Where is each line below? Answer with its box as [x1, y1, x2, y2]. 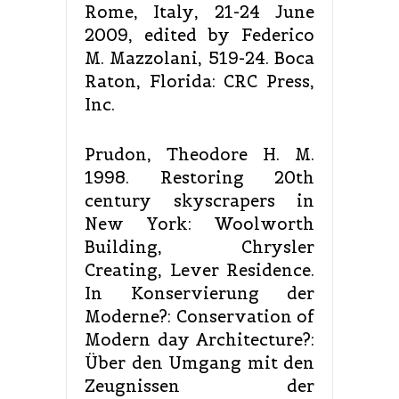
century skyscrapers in [85, 190, 314, 211]
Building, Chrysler [85, 236, 314, 257]
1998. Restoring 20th [85, 167, 314, 188]
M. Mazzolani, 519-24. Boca [85, 47, 314, 69]
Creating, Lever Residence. [85, 259, 314, 281]
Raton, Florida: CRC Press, [85, 70, 314, 92]
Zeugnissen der [85, 375, 314, 396]
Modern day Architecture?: [85, 329, 314, 350]
